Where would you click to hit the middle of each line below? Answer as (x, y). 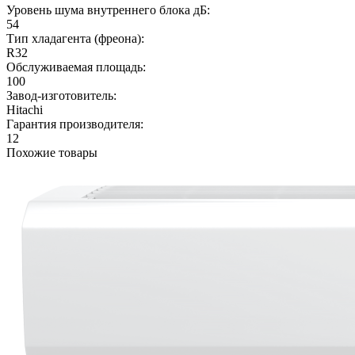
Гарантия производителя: (75, 124)
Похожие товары (52, 152)
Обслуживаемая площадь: (76, 67)
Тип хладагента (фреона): (75, 38)
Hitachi (25, 109)
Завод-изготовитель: (61, 95)
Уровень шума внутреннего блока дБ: (108, 10)
